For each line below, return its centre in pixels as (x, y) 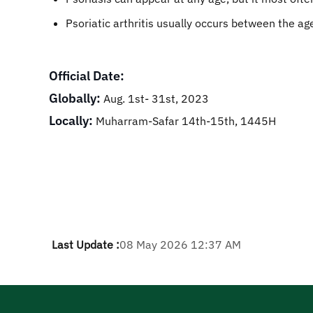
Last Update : (86, 245)
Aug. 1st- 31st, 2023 (155, 99)
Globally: (75, 98)
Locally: (71, 121)
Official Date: (87, 76)
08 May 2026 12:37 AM (180, 245)
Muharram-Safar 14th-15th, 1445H (184, 121)
